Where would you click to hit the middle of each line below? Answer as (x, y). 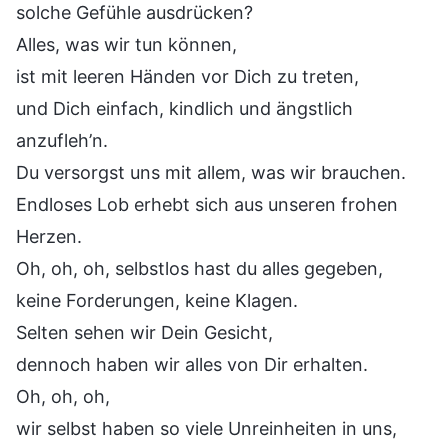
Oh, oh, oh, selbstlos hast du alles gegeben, (199, 268)
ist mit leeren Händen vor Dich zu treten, (187, 76)
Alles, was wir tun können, (126, 44)
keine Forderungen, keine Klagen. (157, 300)
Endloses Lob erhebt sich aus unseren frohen (207, 204)
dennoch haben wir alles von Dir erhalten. (192, 364)
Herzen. (49, 236)
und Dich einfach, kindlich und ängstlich (184, 108)
